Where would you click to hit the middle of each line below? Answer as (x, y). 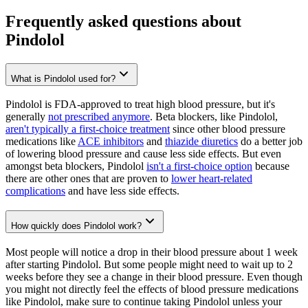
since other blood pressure (228, 129)
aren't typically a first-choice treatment (88, 129)
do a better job (270, 142)
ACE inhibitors (111, 142)
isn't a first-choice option (199, 166)
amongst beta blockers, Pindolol (76, 166)
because (271, 166)
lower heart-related (212, 179)
